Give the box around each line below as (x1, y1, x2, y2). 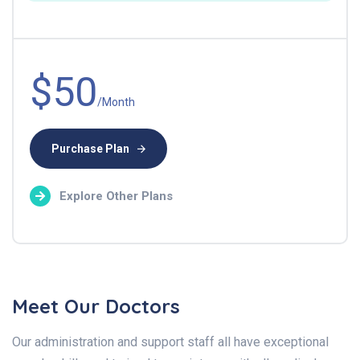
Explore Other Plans (56, 188, 173, 203)
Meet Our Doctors (12, 293, 180, 318)
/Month (97, 95, 135, 108)
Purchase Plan (51, 141, 129, 155)
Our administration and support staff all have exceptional (12, 333, 329, 350)
